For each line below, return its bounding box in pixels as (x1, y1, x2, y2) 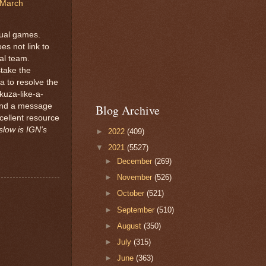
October (117, 189, 147, 198)
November (117, 173, 155, 182)
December (117, 156, 155, 166)
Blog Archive (96, 102, 160, 119)
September (117, 205, 157, 214)
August (117, 221, 144, 230)
